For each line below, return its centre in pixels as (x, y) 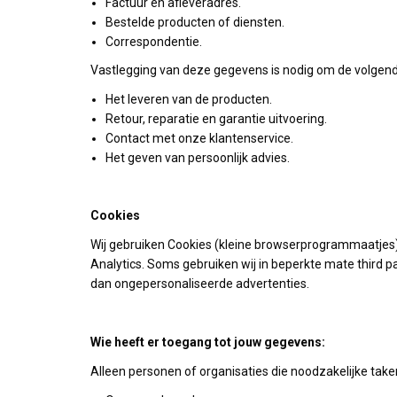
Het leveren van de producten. (189, 99)
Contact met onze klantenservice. (199, 138)
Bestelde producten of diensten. (195, 22)
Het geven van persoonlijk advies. (198, 158)
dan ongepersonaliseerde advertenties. (200, 284)
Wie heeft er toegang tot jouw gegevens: (208, 342)
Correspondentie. (154, 42)
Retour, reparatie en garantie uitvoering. (216, 119)
